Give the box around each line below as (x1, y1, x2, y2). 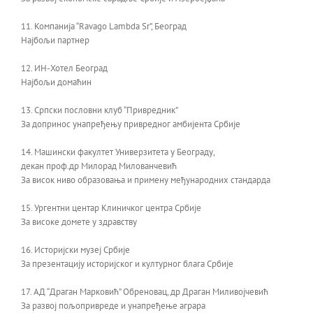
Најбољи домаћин (21, 75, 92, 88)
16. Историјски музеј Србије (21, 243, 130, 256)
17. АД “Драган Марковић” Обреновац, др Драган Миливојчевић (21, 285, 268, 298)
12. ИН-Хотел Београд (21, 61, 108, 74)
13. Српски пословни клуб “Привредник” (21, 103, 178, 116)
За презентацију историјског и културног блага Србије (21, 257, 233, 270)
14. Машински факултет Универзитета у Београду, (21, 145, 215, 158)
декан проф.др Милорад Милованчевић (21, 159, 177, 172)
